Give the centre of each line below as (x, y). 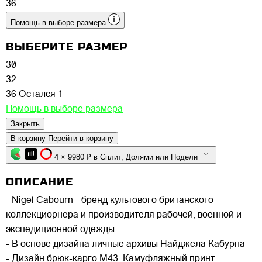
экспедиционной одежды (60, 230)
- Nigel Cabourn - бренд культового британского (110, 201)
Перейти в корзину (81, 139)
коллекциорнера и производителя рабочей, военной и (124, 215)
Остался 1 (41, 95)
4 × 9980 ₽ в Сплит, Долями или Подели (163, 157)
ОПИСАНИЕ (39, 182)
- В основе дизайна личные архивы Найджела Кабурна (125, 244)
